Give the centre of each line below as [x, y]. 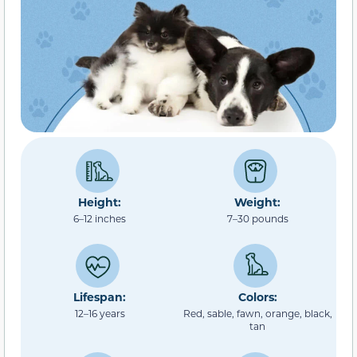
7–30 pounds [257, 218]
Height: [100, 202]
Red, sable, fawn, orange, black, [257, 314]
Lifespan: [100, 297]
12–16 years [100, 314]
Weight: [257, 202]
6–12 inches [100, 218]
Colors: [257, 297]
